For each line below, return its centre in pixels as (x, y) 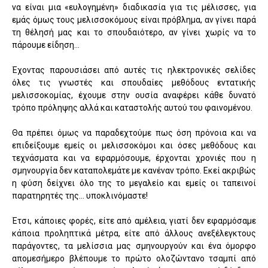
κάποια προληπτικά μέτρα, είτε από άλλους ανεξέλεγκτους (134, 233)
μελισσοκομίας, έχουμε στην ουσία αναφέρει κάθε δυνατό (134, 95)
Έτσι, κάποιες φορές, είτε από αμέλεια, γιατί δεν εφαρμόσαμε (134, 220)
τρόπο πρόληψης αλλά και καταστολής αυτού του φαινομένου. (133, 107)
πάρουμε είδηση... (46, 45)
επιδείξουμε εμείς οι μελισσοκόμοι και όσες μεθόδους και (134, 145)
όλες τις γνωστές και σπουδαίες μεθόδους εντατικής (134, 82)
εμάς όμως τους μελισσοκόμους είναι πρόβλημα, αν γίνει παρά (134, 19)
